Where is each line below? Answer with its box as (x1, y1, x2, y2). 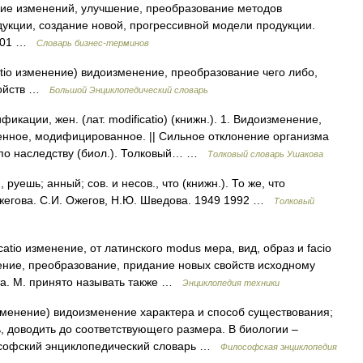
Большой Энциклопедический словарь (49, 85, 208, 95)
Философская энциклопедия (220, 342, 337, 352)
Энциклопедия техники (182, 278, 280, 288)
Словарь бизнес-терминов (36, 38, 149, 48)
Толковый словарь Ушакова (207, 149, 323, 159)
